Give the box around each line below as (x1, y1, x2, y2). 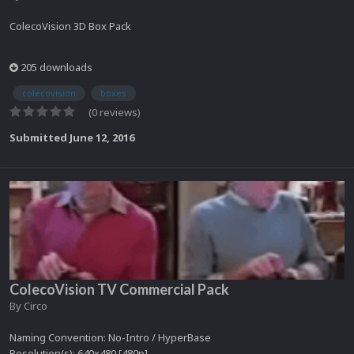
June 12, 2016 (70, 130, 134, 145)
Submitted (9, 130, 70, 145)
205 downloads (18, 60, 92, 75)
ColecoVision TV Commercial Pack (9, 280, 229, 298)
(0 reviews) (88, 104, 141, 119)
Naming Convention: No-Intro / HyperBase (9, 330, 211, 345)
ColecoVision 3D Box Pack (9, 19, 131, 34)
